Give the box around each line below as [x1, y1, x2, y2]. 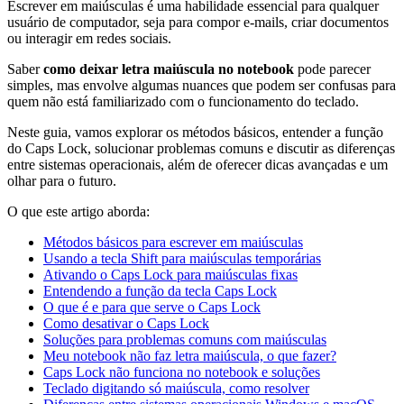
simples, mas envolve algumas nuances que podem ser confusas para [7, 78, 396, 93]
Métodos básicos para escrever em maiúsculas [43, 234, 303, 250]
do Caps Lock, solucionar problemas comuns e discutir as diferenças [7, 141, 395, 156]
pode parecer [294, 61, 371, 77]
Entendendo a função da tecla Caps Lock [43, 283, 277, 298]
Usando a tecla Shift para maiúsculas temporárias [43, 251, 321, 266]
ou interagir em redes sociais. [7, 31, 171, 46]
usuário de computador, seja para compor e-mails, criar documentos [7, 14, 389, 30]
